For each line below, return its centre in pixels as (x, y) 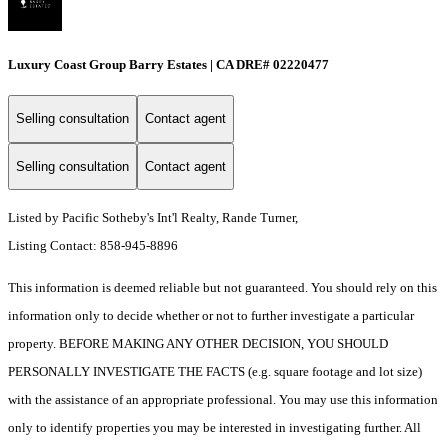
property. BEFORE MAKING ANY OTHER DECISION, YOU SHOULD (198, 344)
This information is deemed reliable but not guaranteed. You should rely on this (222, 288)
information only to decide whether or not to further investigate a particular (211, 316)
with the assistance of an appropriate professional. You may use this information (223, 400)
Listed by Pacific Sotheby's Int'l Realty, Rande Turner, (153, 218)
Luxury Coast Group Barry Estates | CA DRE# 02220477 (168, 64)
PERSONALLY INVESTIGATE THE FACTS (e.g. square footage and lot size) (215, 372)
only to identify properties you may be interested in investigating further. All (214, 428)
